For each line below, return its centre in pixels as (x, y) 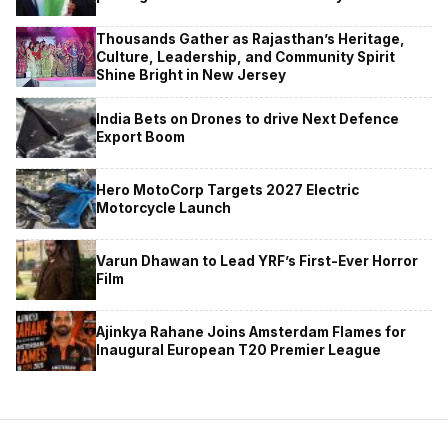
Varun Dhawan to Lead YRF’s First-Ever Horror (257, 260)
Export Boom (140, 136)
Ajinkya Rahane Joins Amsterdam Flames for (251, 331)
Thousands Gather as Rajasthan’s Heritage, (250, 38)
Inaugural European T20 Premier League (238, 349)
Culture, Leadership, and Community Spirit (245, 56)
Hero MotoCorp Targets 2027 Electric (227, 189)
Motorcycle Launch (163, 207)
